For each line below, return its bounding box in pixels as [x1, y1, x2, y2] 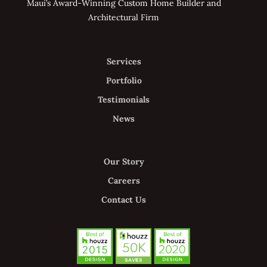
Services [106, 55, 141, 67]
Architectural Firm [88, 11, 159, 23]
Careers [107, 175, 140, 186]
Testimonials [98, 94, 150, 105]
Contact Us [101, 194, 146, 205]
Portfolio [105, 74, 142, 86]
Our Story [103, 156, 144, 167]
